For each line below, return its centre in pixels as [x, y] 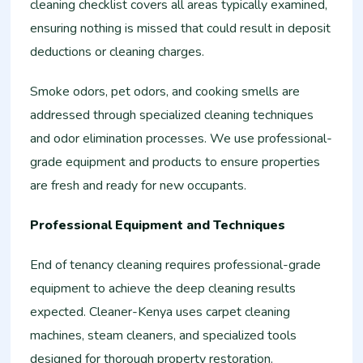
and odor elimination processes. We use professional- [181, 139]
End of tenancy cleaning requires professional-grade [176, 265]
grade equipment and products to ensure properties [175, 162]
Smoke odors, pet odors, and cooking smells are [165, 92]
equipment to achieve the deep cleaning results [163, 288]
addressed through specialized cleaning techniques [172, 115]
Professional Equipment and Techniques [158, 225]
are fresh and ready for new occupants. [139, 186]
